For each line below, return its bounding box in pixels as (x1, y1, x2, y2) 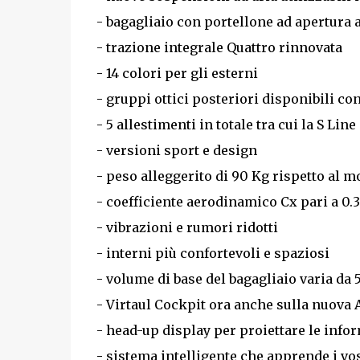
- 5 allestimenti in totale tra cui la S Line (96, 117, 356, 133)
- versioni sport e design (96, 142, 257, 158)
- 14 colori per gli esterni (96, 65, 258, 81)
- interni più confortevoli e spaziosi (96, 245, 329, 261)
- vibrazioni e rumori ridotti (96, 219, 278, 235)
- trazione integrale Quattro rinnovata (96, 39, 342, 55)
